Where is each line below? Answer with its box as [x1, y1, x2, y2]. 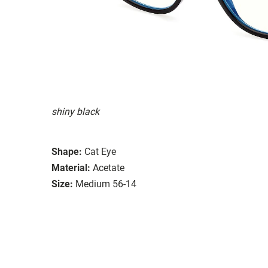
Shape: [51, 145, 82, 157]
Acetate [93, 162, 124, 173]
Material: [51, 162, 90, 173]
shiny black [51, 105, 99, 117]
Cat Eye [84, 145, 116, 157]
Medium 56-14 [75, 178, 136, 190]
